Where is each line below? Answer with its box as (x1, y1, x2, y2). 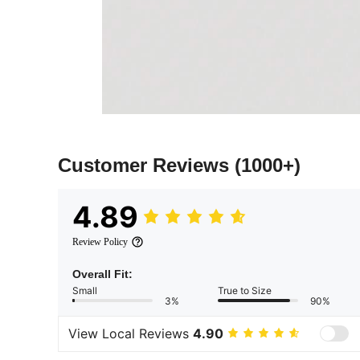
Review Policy (72, 235, 128, 247)
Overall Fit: (72, 267, 133, 280)
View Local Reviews (68, 325, 193, 342)
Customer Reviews (58, 153, 235, 176)
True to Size (218, 284, 272, 297)
